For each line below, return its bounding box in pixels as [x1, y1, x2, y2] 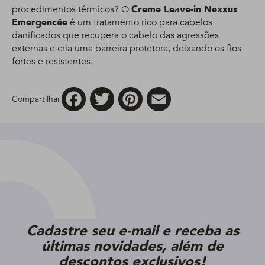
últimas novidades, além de [41, 236, 224, 256]
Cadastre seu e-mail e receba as [26, 221, 239, 241]
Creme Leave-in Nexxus [131, 3, 237, 17]
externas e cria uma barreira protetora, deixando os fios [12, 42, 241, 56]
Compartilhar [12, 93, 60, 105]
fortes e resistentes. [12, 55, 93, 69]
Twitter [114, 85, 142, 99]
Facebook [86, 85, 127, 99]
